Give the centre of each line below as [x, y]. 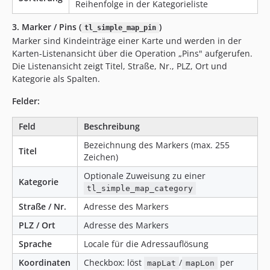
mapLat [162, 263]
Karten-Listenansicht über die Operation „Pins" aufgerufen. [132, 53]
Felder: [26, 101]
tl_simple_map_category [140, 188]
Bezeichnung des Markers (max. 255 [157, 145]
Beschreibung [112, 126]
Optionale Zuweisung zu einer [145, 176]
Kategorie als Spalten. [56, 79]
